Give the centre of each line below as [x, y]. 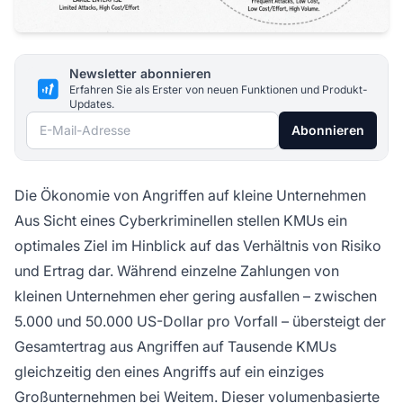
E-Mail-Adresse [77, 124]
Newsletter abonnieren [140, 74]
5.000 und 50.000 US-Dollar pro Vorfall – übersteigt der [200, 322]
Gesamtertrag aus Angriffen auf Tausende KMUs [175, 347]
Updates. [92, 104]
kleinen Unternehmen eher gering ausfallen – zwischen [196, 296]
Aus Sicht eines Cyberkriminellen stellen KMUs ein [181, 221]
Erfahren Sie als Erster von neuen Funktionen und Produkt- [219, 90]
